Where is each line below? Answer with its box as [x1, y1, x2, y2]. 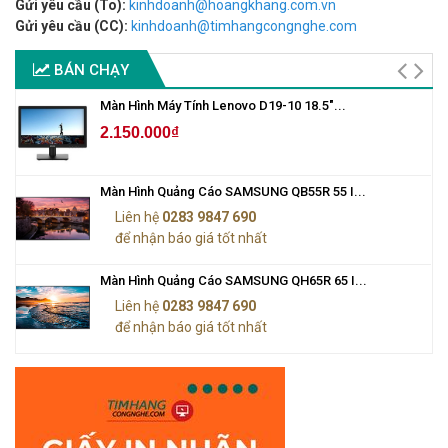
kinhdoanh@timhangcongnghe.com [131, 18, 357, 35]
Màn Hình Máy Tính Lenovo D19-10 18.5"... [100, 98, 346, 114]
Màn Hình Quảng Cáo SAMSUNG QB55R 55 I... [100, 184, 366, 200]
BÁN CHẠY [50, 61, 129, 80]
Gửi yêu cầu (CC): [15, 18, 131, 35]
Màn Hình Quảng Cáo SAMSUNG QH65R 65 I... [100, 273, 367, 289]
